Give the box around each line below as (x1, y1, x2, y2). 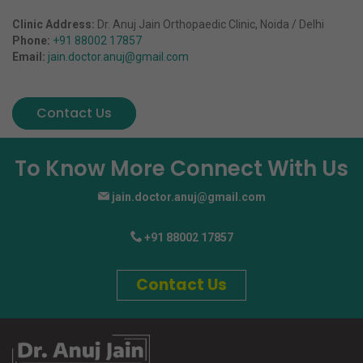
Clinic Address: (12, 18, 95, 32)
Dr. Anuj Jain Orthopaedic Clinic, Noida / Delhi (95, 18, 324, 32)
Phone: (12, 34, 50, 48)
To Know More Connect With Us (15, 153, 348, 183)
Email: (12, 50, 45, 64)
